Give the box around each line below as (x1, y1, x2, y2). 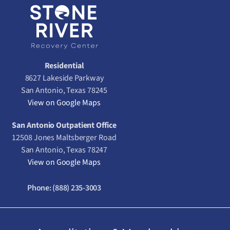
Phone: (27, 182, 53, 194)
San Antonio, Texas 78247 (21, 144, 108, 156)
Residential (44, 60, 84, 72)
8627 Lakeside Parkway (25, 72, 104, 84)
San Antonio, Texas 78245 (21, 85, 108, 97)
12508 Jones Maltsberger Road (12, 132, 117, 144)
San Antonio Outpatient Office (12, 120, 117, 131)
